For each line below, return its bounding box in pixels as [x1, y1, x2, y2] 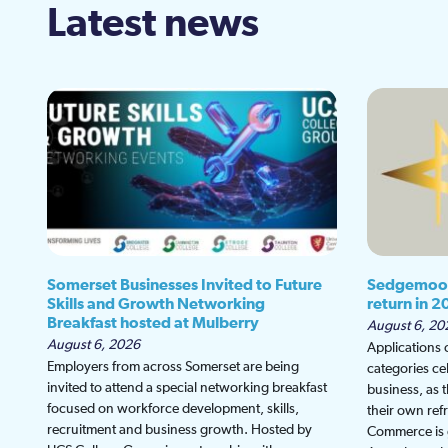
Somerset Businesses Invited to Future [47, 277, 322, 294]
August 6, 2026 [47, 338, 140, 353]
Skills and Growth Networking [47, 296, 265, 313]
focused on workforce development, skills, [47, 402, 299, 417]
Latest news [47, 4, 259, 45]
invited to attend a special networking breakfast [47, 381, 327, 396]
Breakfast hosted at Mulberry [47, 315, 259, 332]
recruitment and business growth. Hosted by [47, 423, 312, 438]
